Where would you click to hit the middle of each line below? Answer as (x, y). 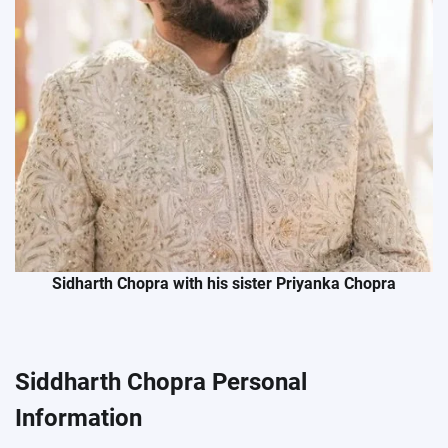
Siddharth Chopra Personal (161, 381)
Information (78, 417)
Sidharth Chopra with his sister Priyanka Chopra (224, 283)
